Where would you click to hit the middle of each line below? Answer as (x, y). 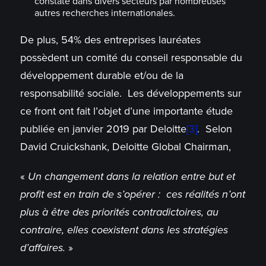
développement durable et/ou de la (102, 76)
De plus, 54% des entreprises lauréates (110, 40)
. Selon (214, 129)
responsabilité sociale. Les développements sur (131, 94)
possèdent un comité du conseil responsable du (131, 58)
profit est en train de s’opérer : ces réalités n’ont (132, 194)
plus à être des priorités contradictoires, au (119, 212)
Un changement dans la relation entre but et (131, 177)
